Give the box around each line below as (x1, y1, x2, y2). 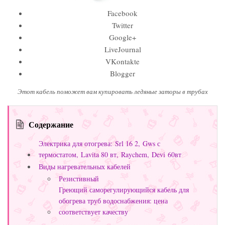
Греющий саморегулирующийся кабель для (59, 185, 189, 195)
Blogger (110, 68, 135, 79)
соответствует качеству (59, 207, 128, 217)
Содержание (29, 119, 73, 131)
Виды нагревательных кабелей (39, 162, 131, 172)
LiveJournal (104, 44, 141, 55)
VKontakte (105, 56, 140, 67)
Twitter (112, 20, 133, 31)
